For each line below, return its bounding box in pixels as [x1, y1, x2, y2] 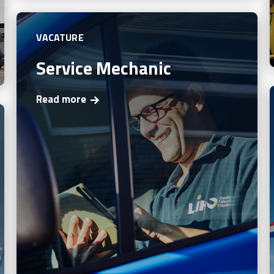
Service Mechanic [35, 54, 171, 81]
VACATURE [35, 29, 84, 45]
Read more [35, 91, 86, 108]
